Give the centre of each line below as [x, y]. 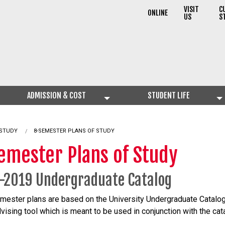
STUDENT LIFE [169, 96]
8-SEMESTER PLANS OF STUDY [74, 131]
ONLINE [157, 13]
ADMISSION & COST [56, 96]
